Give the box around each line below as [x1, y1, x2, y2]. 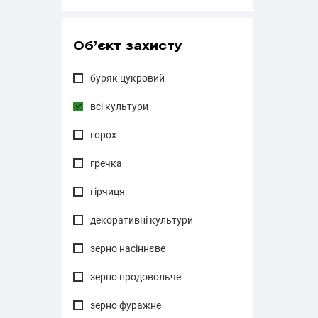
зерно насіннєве [90, 243, 165, 254]
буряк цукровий [90, 72, 165, 84]
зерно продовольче [90, 271, 181, 283]
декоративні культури [90, 214, 193, 226]
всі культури [90, 101, 148, 112]
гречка [90, 158, 122, 169]
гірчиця [90, 186, 125, 197]
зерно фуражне [90, 300, 161, 311]
